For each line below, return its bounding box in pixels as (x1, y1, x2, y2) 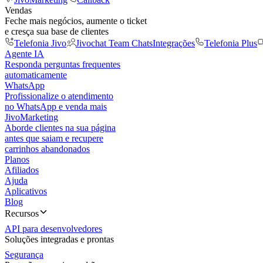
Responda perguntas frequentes (5, 59, 120, 69)
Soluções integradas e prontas (5, 234, 114, 244)
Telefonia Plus (204, 38, 257, 48)
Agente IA (5, 49, 44, 59)
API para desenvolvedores (5, 224, 102, 234)
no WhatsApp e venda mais (5, 102, 107, 112)
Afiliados (5, 165, 39, 175)
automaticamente (5, 70, 67, 80)
